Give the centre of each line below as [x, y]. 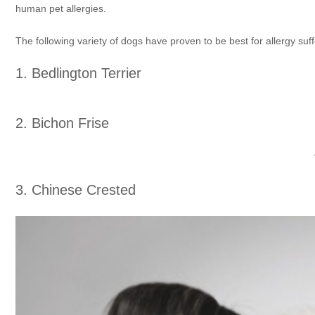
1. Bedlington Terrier [78, 73]
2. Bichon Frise [62, 123]
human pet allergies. [62, 8]
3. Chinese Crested [76, 190]
